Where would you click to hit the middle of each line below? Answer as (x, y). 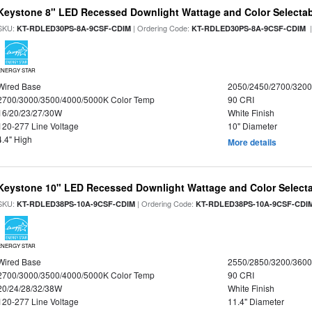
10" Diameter (252, 126)
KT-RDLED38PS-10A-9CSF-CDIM (76, 204)
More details (252, 142)
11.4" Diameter (256, 301)
